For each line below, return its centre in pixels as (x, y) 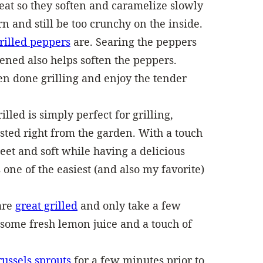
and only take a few (129, 205)
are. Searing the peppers (134, 41)
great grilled (46, 205)
